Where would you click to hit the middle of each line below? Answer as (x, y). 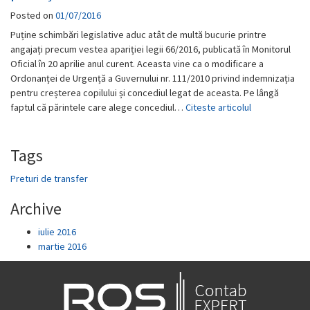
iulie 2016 (57, 232)
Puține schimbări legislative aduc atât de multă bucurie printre (138, 35)
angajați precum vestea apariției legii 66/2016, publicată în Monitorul (151, 49)
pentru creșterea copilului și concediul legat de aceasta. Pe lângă (145, 93)
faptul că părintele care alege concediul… (98, 107)
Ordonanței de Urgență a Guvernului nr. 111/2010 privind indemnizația (153, 78)
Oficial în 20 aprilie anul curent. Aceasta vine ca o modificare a (137, 64)
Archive (36, 209)
